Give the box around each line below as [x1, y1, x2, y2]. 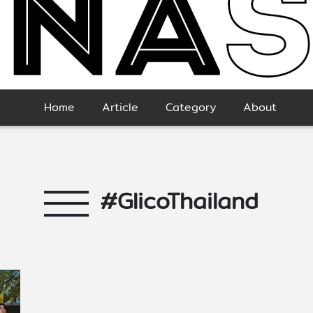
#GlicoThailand [99, 183, 259, 219]
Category [165, 99, 216, 117]
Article [101, 99, 138, 117]
